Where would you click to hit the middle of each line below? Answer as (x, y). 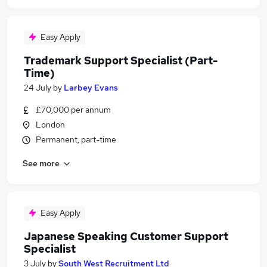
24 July (38, 88)
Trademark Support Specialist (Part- (121, 60)
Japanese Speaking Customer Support (126, 236)
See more (41, 163)
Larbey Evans (91, 88)
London (50, 125)
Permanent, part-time (76, 139)
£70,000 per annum (73, 110)
